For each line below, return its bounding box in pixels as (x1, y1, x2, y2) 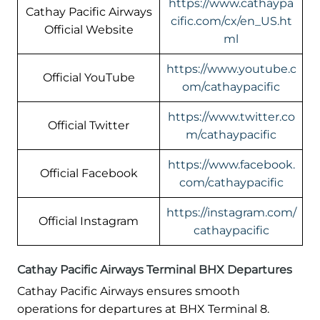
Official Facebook (39, 166, 138, 181)
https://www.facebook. (167, 158, 295, 172)
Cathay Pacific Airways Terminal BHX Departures (17, 263, 292, 277)
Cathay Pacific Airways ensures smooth (17, 284, 240, 299)
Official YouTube (42, 71, 135, 85)
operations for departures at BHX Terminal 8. (17, 302, 269, 316)
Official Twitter (48, 119, 129, 133)
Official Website (44, 23, 134, 37)
